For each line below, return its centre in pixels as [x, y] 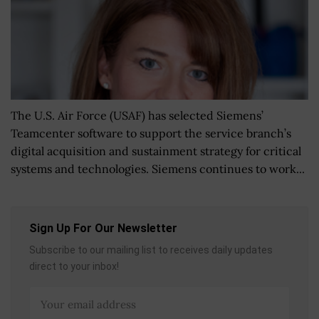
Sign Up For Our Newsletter [103, 228]
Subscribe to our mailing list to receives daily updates [151, 250]
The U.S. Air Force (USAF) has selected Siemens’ [137, 115]
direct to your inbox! [74, 266]
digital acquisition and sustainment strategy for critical [156, 151]
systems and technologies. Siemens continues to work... [158, 168]
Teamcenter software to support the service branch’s [151, 133]
